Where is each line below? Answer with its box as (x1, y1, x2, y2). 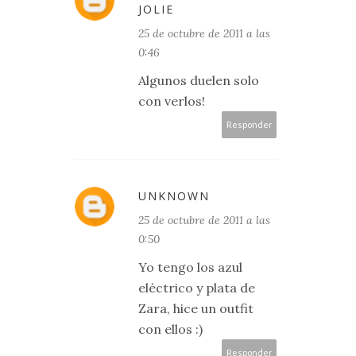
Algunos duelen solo (138, 72, 259, 88)
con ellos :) (138, 321, 203, 337)
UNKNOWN (138, 188, 210, 203)
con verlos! (138, 93, 205, 109)
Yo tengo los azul (138, 259, 242, 275)
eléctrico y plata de (138, 280, 255, 296)
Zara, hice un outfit (138, 300, 253, 316)
